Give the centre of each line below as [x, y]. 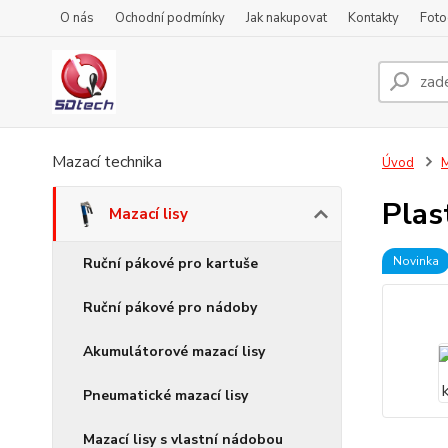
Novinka [415, 261]
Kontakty [373, 18]
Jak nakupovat [286, 18]
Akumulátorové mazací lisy [174, 351]
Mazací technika [107, 162]
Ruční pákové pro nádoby [170, 307]
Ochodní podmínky [170, 18]
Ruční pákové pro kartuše [170, 263]
